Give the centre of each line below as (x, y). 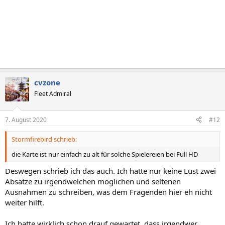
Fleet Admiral (53, 94)
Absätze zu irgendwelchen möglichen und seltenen (93, 181)
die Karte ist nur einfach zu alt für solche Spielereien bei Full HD (105, 154)
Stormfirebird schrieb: (44, 139)
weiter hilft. (25, 202)
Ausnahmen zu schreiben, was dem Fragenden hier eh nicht (108, 192)
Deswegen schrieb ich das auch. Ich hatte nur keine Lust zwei (110, 171)
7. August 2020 (26, 120)
